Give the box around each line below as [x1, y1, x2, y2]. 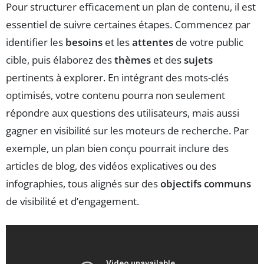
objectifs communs [160, 176, 251, 190]
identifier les [6, 35, 65, 49]
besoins [65, 35, 103, 49]
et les [103, 35, 132, 49]
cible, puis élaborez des [6, 52, 114, 67]
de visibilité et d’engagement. [6, 194, 139, 208]
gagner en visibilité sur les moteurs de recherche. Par [6, 123, 249, 137]
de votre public [173, 35, 243, 49]
